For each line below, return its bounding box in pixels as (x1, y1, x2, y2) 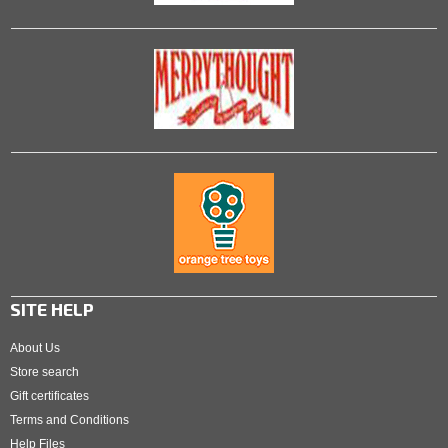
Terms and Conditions (10, 413, 129, 428)
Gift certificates (10, 389, 89, 404)
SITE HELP (10, 298, 94, 321)
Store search (10, 365, 79, 380)
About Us (10, 341, 60, 356)
